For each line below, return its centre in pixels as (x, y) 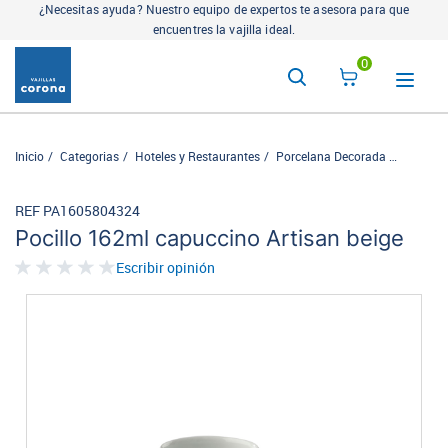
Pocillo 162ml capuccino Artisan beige (209, 238)
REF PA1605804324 (77, 211)
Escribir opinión (165, 268)
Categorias (89, 157)
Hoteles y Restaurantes (197, 157)
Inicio (29, 157)
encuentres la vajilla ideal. (224, 30)
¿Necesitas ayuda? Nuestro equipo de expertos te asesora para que (224, 10)
